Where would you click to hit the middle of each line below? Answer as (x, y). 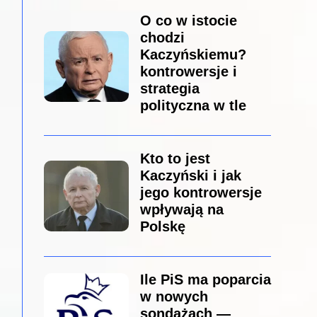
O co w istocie (188, 21)
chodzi (162, 38)
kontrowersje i (188, 72)
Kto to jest (175, 159)
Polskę (162, 227)
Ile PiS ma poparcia (205, 280)
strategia (169, 89)
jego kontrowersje (201, 193)
